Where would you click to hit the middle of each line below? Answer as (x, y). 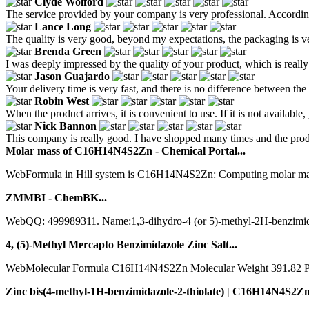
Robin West (62, 101)
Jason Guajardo (72, 76)
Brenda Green (68, 51)
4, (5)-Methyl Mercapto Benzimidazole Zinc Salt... (121, 244)
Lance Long (63, 26)
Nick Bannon (66, 126)
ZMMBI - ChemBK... (56, 197)
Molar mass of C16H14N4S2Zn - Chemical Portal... (126, 150)
